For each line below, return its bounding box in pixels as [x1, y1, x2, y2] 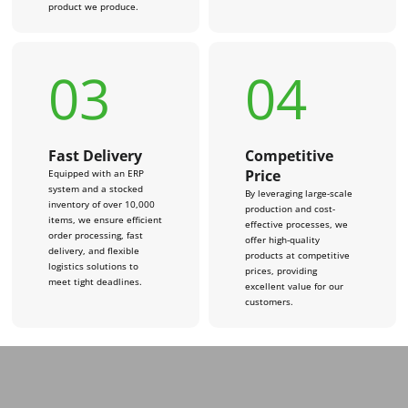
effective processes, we [244, 217, 348, 230]
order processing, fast [48, 228, 144, 241]
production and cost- [244, 201, 335, 215]
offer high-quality [244, 232, 320, 246]
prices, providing [244, 263, 317, 277]
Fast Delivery [48, 145, 143, 166]
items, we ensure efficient [48, 212, 163, 226]
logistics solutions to [48, 259, 139, 272]
